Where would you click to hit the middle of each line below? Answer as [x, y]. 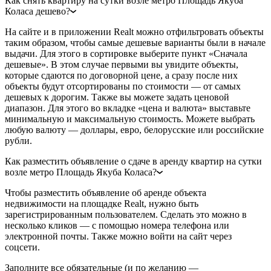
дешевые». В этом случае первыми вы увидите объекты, [122, 65]
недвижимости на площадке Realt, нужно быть [102, 204]
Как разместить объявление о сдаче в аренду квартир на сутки [133, 162]
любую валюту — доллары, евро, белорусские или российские [134, 130]
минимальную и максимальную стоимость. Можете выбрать [130, 119]
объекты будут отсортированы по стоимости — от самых [123, 87]
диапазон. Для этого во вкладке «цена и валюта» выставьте [128, 108]
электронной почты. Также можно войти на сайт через [118, 237]
